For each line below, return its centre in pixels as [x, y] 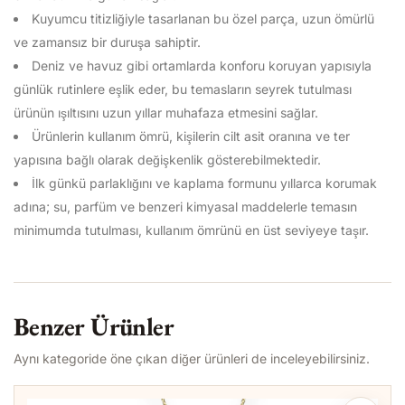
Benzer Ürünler [94, 326]
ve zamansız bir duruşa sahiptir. [107, 42]
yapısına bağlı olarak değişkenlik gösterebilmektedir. [167, 160]
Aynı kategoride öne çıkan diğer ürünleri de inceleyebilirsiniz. [192, 358]
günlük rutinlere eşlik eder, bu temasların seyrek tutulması [183, 89]
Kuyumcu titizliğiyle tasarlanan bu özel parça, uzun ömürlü [203, 19]
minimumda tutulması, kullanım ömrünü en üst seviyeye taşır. [191, 230]
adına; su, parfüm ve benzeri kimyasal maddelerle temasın [185, 207]
